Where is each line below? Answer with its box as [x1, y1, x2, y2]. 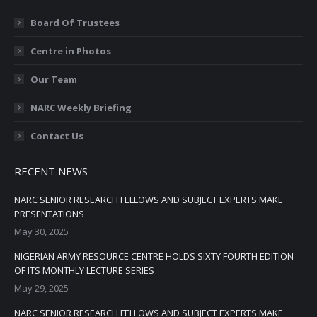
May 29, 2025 [14, 282, 69, 295]
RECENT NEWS [14, 164, 88, 179]
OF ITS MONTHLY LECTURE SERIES [14, 264, 154, 277]
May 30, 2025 [14, 225, 69, 238]
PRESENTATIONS [14, 207, 84, 221]
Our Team [30, 73, 77, 86]
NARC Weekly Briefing [30, 101, 132, 115]
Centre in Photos [30, 45, 111, 58]
